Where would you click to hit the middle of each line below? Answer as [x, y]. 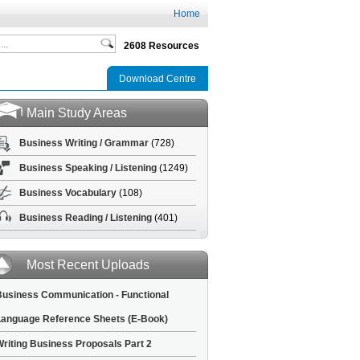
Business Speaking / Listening [88, 168]
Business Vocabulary [67, 193]
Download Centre [157, 79]
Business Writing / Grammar [84, 143]
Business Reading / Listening [85, 218]
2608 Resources [161, 46]
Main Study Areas [76, 113]
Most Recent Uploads [88, 265]
